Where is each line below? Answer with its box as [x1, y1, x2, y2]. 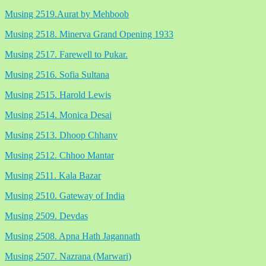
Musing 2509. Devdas [5, 210, 88, 221]
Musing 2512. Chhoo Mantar [5, 150, 114, 160]
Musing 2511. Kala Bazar [5, 170, 101, 180]
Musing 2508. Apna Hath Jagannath [5, 230, 140, 241]
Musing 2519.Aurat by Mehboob [5, 8, 129, 19]
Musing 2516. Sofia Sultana [5, 69, 109, 80]
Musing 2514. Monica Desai [5, 109, 112, 120]
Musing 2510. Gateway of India [5, 190, 125, 201]
